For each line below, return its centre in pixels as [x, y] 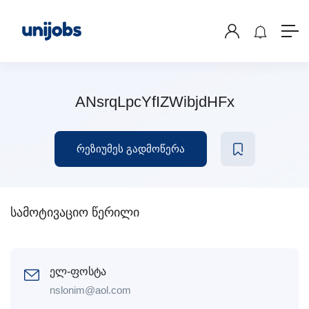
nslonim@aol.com [90, 290]
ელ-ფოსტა [78, 271]
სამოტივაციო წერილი [75, 212]
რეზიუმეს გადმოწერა [130, 149]
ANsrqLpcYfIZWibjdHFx [154, 102]
